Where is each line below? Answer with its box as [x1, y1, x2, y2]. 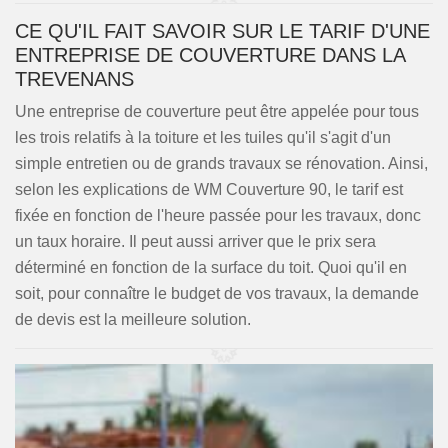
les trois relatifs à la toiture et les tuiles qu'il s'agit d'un [15, 129, 391, 146]
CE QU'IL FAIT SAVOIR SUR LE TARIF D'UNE [15, 20, 430, 42]
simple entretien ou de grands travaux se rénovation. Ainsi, [15, 155, 428, 172]
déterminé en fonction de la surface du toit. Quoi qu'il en [15, 259, 407, 276]
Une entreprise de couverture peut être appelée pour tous [15, 103, 419, 120]
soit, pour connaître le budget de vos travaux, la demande [15, 285, 419, 302]
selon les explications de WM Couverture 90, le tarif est [15, 181, 403, 198]
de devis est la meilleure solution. [15, 311, 251, 328]
